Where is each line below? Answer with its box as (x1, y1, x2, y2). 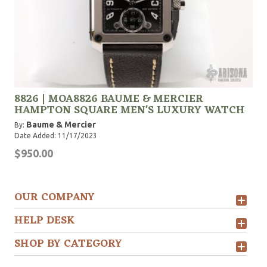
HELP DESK (14, 211, 75, 230)
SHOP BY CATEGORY (14, 234, 122, 253)
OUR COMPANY (14, 188, 95, 207)
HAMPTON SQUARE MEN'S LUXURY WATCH (14, 101, 245, 120)
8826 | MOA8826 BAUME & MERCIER (14, 89, 203, 108)
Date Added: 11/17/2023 (14, 132, 97, 139)
